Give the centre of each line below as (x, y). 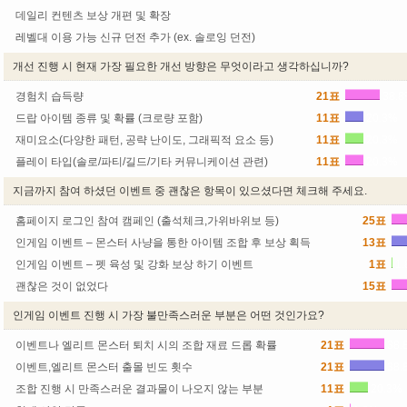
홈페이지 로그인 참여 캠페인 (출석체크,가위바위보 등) (147, 221)
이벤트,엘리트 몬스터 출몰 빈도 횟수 (104, 367)
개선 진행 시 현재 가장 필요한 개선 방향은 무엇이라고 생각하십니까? (181, 66)
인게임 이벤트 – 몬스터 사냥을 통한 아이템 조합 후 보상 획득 (163, 243)
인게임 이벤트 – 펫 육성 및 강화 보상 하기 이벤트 (134, 264)
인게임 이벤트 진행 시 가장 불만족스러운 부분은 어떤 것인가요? (169, 315)
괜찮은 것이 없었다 (62, 286)
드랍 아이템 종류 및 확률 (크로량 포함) (109, 118)
